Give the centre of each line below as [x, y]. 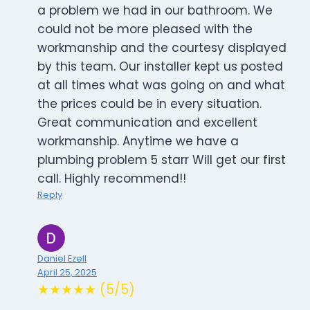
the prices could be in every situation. [149, 104]
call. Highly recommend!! [112, 179]
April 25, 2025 [67, 273]
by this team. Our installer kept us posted [160, 67]
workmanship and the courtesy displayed [162, 48]
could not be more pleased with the [145, 29]
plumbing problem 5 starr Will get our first [162, 160]
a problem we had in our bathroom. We [155, 11]
